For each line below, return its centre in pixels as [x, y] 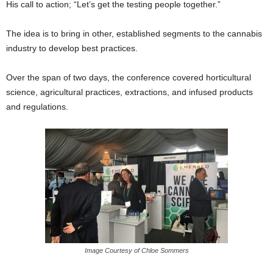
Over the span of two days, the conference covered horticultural [129, 78]
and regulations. [37, 107]
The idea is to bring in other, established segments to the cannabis [134, 34]
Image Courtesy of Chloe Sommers [136, 251]
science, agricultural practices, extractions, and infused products [129, 92]
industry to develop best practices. [72, 48]
